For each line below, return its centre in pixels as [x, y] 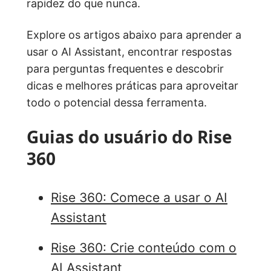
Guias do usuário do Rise [129, 137]
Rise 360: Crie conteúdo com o [144, 247]
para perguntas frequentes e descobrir [125, 69]
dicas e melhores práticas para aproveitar [132, 86]
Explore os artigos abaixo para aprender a [134, 35]
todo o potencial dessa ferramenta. [117, 103]
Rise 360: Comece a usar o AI [139, 197]
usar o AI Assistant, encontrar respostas [129, 52]
